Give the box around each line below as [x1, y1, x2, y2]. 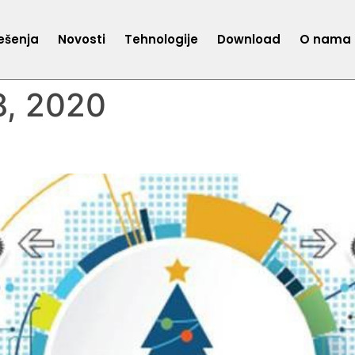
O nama [300, 31, 352, 48]
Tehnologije [124, 31, 199, 48]
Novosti [58, 31, 106, 48]
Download [217, 31, 281, 48]
